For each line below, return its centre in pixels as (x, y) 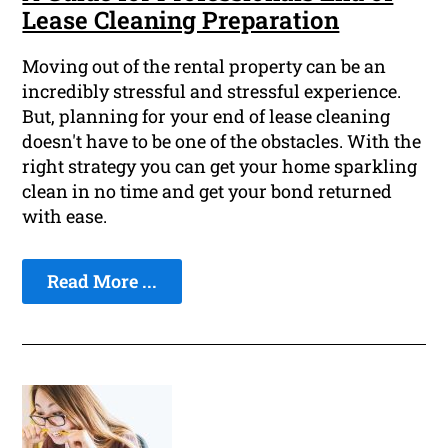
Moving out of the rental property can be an (204, 66)
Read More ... (102, 281)
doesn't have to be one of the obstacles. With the (222, 141)
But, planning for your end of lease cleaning (206, 116)
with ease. (65, 216)
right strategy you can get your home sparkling (220, 166)
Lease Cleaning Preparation (181, 20)
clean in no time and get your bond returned (207, 191)
